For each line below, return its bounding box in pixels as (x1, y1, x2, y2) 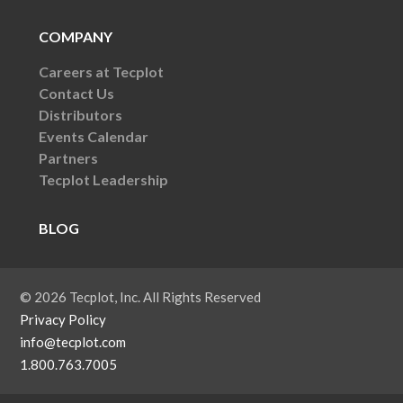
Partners (38, 148, 98, 166)
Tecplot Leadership (38, 170, 168, 188)
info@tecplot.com (20, 333, 127, 350)
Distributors (38, 105, 122, 123)
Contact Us (38, 84, 114, 102)
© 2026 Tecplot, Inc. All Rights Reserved (20, 288, 262, 305)
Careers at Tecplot (38, 62, 164, 80)
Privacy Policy (20, 310, 107, 327)
